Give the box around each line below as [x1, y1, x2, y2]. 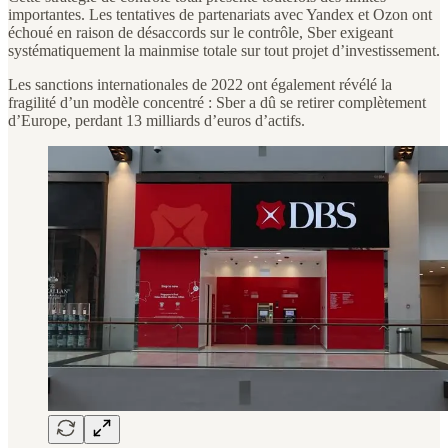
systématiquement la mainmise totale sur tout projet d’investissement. [8, 42, 440, 60]
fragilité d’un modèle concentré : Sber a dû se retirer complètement [8, 94, 426, 112]
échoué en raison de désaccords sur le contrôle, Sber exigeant [8, 24, 393, 42]
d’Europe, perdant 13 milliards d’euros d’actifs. [8, 112, 305, 130]
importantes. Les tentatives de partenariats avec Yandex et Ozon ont [8, 6, 432, 24]
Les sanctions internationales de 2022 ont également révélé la [8, 76, 392, 94]
